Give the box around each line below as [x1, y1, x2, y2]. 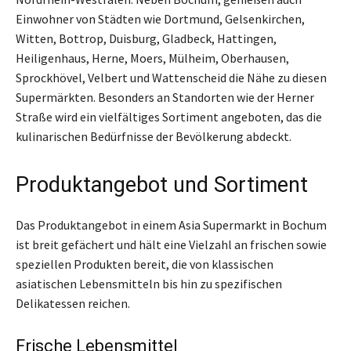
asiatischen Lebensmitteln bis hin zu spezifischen [16, 275, 282, 291]
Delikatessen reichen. [16, 295, 130, 311]
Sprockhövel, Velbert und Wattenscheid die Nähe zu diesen [16, 69, 327, 85]
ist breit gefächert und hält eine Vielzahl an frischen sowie [16, 236, 327, 252]
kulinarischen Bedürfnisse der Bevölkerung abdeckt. [16, 128, 291, 144]
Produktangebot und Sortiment [16, 172, 308, 197]
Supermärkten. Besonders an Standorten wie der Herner [16, 89, 314, 105]
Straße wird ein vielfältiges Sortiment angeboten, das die [16, 108, 322, 125]
